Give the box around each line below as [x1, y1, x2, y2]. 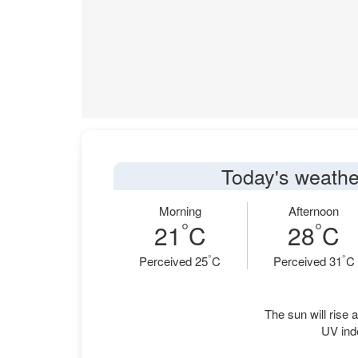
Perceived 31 [272, 253, 342, 269]
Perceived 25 [139, 253, 209, 269]
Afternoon [288, 202, 340, 219]
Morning [158, 202, 201, 219]
